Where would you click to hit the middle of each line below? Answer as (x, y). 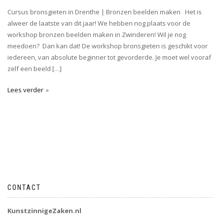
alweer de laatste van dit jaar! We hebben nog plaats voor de (99, 23)
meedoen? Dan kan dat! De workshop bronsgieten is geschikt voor (108, 46)
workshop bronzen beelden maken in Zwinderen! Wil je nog (97, 34)
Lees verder (25, 90)
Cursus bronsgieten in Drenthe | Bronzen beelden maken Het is (105, 12)
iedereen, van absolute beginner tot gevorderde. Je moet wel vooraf (109, 57)
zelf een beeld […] (35, 68)
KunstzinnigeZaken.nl (44, 210)
